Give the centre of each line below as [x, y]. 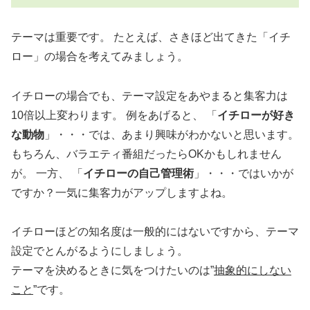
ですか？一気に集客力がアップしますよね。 [125, 192]
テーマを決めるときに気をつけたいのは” [112, 271]
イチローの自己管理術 [138, 173]
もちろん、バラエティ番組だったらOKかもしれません [146, 154]
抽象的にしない [253, 271]
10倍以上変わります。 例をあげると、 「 [114, 115]
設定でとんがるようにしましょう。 [100, 251]
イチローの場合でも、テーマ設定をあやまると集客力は [149, 95]
